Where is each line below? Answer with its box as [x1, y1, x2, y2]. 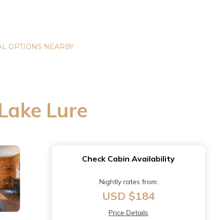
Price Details [109, 208, 148, 217]
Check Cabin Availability [82, 154, 175, 164]
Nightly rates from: [99, 177, 158, 186]
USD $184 [102, 189, 155, 203]
